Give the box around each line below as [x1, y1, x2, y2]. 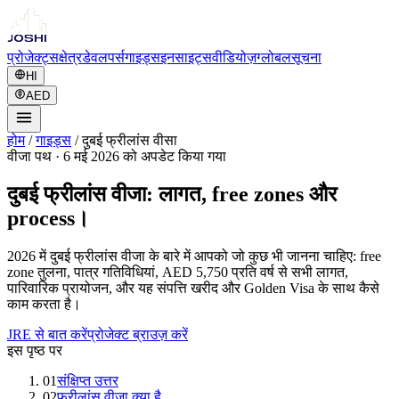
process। [7, 206, 89, 230]
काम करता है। [7, 296, 81, 312]
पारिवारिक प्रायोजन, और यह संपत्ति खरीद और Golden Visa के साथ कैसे [7, 280, 379, 296]
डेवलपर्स [82, 50, 125, 65]
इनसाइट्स [160, 50, 212, 65]
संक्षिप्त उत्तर [57, 372, 118, 388]
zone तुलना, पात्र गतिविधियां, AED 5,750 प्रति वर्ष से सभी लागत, [7, 264, 348, 280]
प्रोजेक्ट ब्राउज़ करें [87, 326, 188, 342]
